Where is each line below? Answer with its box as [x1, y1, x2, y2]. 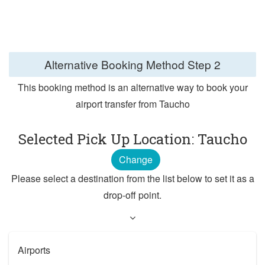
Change [118, 153, 153, 167]
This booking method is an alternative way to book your [17, 80, 248, 95]
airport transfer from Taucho [75, 97, 190, 111]
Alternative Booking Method [44, 56, 188, 72]
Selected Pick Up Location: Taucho [18, 130, 247, 149]
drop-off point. [104, 188, 161, 202]
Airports [18, 243, 50, 257]
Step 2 [188, 56, 221, 72]
